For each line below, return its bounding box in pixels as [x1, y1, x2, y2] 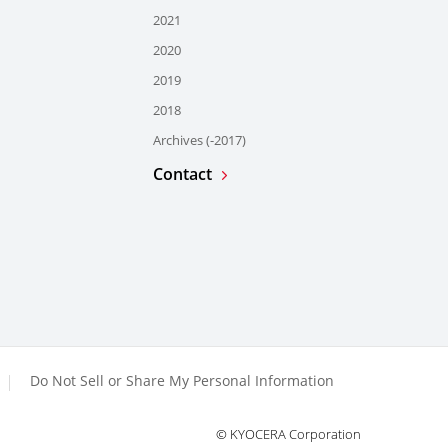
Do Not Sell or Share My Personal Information [30, 371, 334, 391]
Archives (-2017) [153, 131, 246, 150]
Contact [153, 163, 212, 186]
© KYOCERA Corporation [216, 425, 361, 444]
